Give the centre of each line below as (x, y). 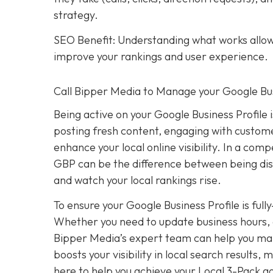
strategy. (76, 15)
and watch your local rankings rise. (137, 180)
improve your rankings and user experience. (161, 56)
